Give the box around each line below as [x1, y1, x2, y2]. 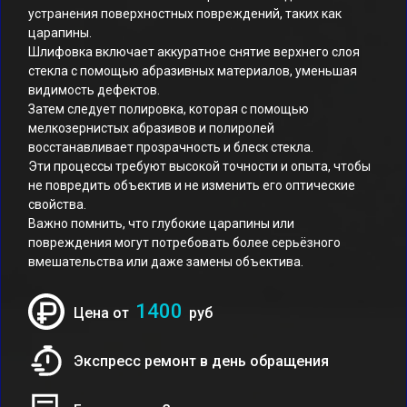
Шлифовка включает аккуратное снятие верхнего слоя [28, 45, 360, 59]
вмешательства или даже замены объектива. [28, 254, 303, 269]
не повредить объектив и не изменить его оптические [28, 178, 355, 193]
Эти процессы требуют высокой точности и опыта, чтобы [28, 159, 371, 174]
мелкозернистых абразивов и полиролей [28, 121, 274, 135]
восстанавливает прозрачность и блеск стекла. [28, 140, 313, 154]
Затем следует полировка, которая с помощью [28, 102, 309, 116]
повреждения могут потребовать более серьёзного [28, 235, 341, 250]
